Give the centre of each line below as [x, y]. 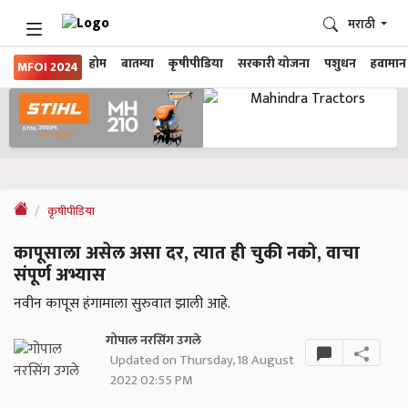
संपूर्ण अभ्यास [60, 275]
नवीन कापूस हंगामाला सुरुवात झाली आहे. [122, 304]
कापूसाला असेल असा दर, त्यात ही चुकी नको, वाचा [187, 254]
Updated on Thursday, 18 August [202, 361]
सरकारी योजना [274, 64]
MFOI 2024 [48, 67]
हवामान [388, 64]
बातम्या [138, 64]
